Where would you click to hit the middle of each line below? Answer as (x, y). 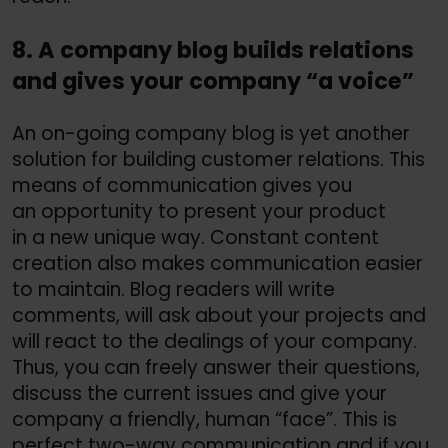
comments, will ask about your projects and (219, 316)
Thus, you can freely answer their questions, (216, 368)
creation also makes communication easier (217, 264)
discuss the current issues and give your (199, 394)
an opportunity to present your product (199, 212)
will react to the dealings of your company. (214, 342)
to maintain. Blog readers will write (173, 290)
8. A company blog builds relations (213, 49)
